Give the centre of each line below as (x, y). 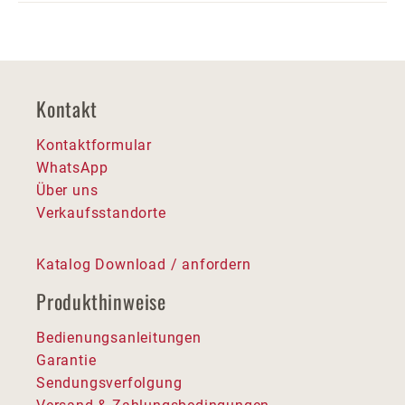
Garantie (66, 360)
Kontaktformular (94, 145)
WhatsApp (72, 167)
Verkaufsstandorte (101, 212)
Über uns (67, 190)
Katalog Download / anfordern (144, 264)
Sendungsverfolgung (109, 382)
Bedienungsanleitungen (119, 337)
